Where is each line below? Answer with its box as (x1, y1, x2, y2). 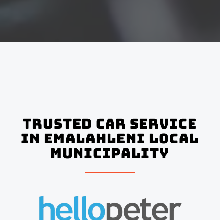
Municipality (50, 144, 170, 162)
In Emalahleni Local (21, 129, 199, 147)
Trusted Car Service (23, 114, 197, 133)
